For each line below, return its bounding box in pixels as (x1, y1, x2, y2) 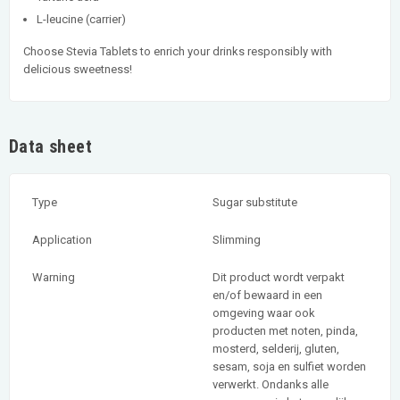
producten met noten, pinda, (212, 323, 358, 337)
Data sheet (9, 135, 92, 157)
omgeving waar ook (212, 305, 315, 320)
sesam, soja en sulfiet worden (212, 359, 366, 373)
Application (32, 232, 92, 246)
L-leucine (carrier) (37, 12, 126, 26)
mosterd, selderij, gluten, (212, 341, 339, 355)
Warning (32, 270, 75, 284)
